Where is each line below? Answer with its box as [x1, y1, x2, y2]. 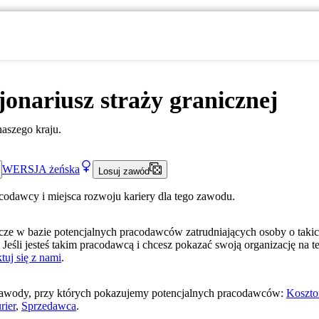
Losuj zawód [98, 166, 150, 177]
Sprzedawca [21, 300, 76, 313]
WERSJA [2, 162, 46, 175]
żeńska [49, 162, 80, 175]
